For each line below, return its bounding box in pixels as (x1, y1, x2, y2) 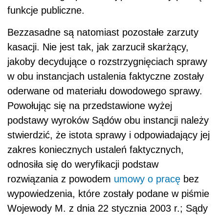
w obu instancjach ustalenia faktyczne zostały (7, 71, 204, 82)
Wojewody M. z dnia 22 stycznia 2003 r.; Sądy (7, 203, 208, 214)
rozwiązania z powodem (7, 174, 114, 185)
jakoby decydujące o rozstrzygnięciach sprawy (7, 56, 207, 67)
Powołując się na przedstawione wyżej (7, 100, 172, 111)
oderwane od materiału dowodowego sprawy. (7, 86, 202, 97)
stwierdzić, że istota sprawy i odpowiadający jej (7, 130, 210, 141)
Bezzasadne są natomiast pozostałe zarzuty (7, 27, 198, 38)
